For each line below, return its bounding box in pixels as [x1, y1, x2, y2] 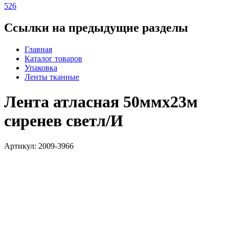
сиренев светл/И [4, 111, 123, 130]
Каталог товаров [25, 54, 82, 63]
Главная [25, 44, 52, 54]
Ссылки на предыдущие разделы [4, 20, 188, 34]
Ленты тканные [25, 72, 79, 81]
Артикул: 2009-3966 [4, 141, 74, 150]
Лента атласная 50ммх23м [4, 93, 198, 111]
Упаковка [25, 63, 57, 72]
